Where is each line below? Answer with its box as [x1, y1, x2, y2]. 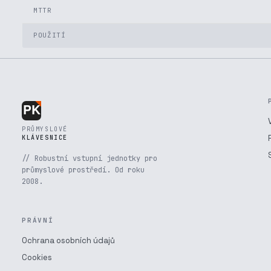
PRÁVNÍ [22, 216, 54, 224]
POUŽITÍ [33, 31, 66, 39]
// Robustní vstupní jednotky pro [22, 154, 157, 163]
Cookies [22, 252, 52, 263]
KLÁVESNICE [22, 134, 68, 142]
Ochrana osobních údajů [22, 235, 115, 246]
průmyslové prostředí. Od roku [22, 165, 145, 175]
